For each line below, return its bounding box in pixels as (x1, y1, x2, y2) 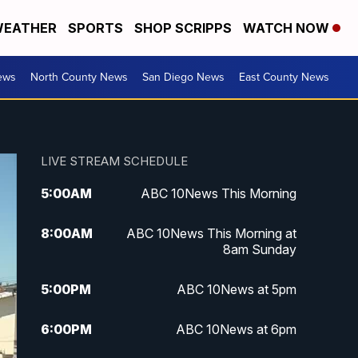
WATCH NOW (243, 20, 332, 36)
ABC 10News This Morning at (125, 225, 296, 242)
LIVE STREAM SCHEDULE (40, 153, 188, 169)
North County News (30, 69, 128, 86)
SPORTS (68, 20, 123, 36)
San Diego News (142, 69, 225, 86)
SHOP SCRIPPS (134, 20, 232, 36)
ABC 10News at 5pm (176, 281, 296, 298)
